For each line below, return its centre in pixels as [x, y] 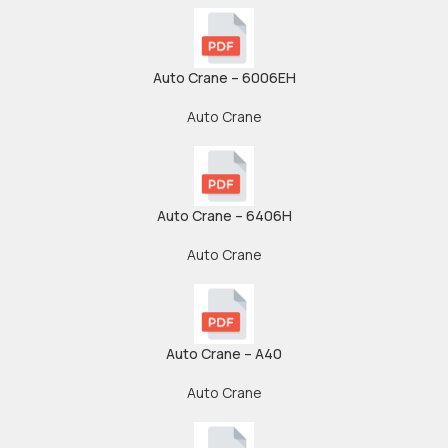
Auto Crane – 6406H [224, 215]
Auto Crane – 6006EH [224, 77]
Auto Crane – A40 [224, 353]
